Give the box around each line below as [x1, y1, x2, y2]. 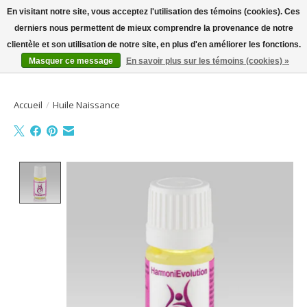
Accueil [14, 98, 42, 111]
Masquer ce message [29, 56, 113, 66]
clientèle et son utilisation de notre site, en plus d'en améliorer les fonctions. [6, 40, 301, 49]
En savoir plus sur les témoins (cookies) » [126, 56, 289, 66]
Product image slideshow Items [66, 161, 226, 177]
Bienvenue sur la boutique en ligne [9, 27, 140, 38]
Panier [251, 58, 286, 73]
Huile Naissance [53, 98, 120, 111]
